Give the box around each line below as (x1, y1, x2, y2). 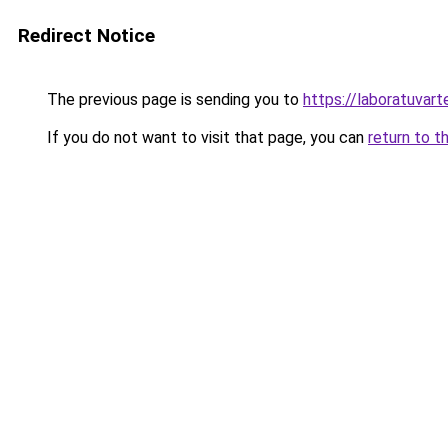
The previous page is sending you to (43, 90, 303, 109)
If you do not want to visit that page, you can (43, 128, 368, 147)
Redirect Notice (18, 24, 155, 47)
